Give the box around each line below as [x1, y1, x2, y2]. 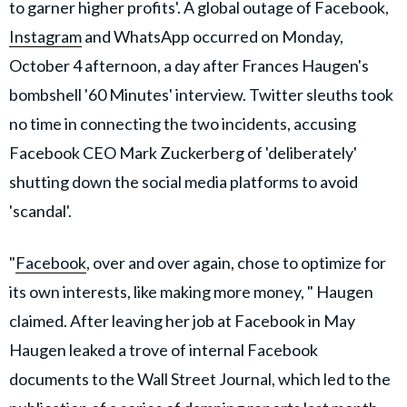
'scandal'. [9, 200, 72, 221]
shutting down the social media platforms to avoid [9, 171, 358, 192]
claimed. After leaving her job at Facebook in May [9, 310, 355, 331]
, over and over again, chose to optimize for [86, 252, 386, 273]
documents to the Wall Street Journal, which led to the [9, 368, 391, 389]
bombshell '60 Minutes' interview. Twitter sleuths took [9, 84, 393, 104]
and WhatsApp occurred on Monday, [82, 25, 343, 46]
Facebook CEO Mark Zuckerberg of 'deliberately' [9, 142, 357, 163]
